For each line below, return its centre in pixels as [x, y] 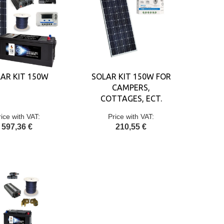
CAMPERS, [131, 87]
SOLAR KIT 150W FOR [131, 76]
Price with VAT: [131, 116]
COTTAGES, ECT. [131, 98]
